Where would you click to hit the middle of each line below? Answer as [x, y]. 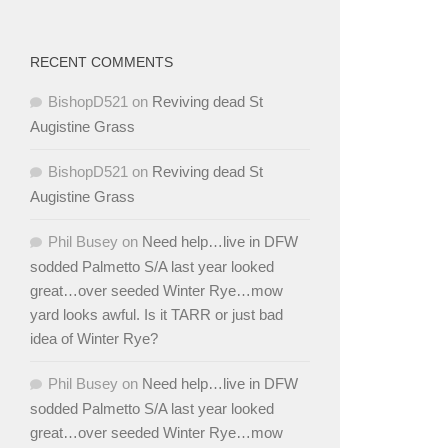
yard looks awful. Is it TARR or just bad [156, 315]
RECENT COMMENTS [101, 62]
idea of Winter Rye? [94, 339]
